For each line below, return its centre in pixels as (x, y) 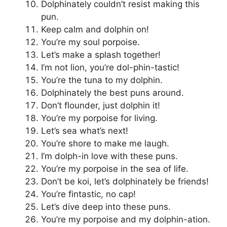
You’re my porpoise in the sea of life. (115, 169)
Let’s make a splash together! (101, 55)
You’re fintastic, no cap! (88, 194)
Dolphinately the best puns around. (112, 93)
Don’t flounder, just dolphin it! (101, 106)
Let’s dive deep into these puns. (106, 207)
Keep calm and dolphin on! (95, 30)
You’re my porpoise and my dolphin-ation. (126, 220)
